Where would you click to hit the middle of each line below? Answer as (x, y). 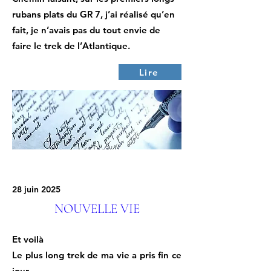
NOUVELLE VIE (97, 209)
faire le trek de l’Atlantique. (71, 46)
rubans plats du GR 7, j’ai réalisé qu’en (93, 14)
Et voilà (28, 239)
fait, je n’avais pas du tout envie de (86, 30)
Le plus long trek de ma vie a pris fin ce (97, 255)
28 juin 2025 (36, 189)
